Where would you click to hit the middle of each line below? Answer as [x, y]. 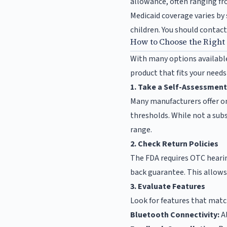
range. [141, 130]
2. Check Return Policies [175, 144]
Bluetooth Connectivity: [175, 215]
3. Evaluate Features [168, 187]
